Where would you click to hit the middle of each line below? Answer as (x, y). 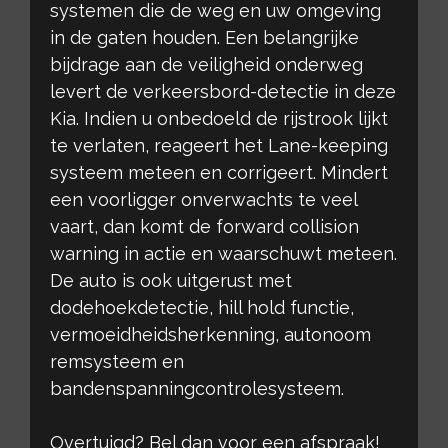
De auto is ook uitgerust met (171, 280)
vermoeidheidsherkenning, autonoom (210, 334)
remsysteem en (117, 361)
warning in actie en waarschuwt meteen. (223, 253)
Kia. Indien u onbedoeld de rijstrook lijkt (219, 118)
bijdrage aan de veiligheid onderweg (206, 64)
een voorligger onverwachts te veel (204, 199)
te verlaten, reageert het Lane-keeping (219, 145)
